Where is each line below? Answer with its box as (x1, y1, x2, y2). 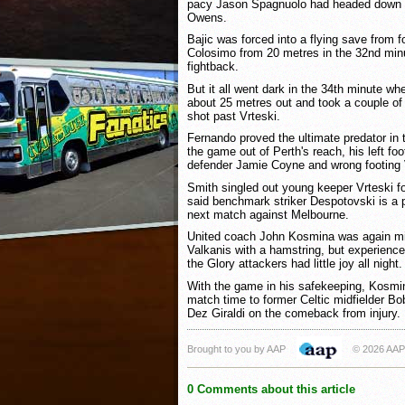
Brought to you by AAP (187, 343, 286, 354)
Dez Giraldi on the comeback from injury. (187, 306, 400, 321)
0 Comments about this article (187, 381, 355, 396)
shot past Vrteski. (187, 108, 280, 123)
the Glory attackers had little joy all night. (187, 257, 402, 271)
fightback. (187, 60, 239, 74)
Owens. (187, 10, 227, 24)
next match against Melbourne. (187, 207, 349, 221)
